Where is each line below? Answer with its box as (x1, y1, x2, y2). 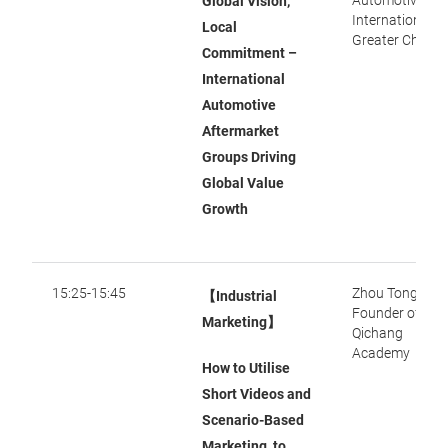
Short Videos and (202, 386, 311, 402)
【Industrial (202, 288, 277, 304)
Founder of (352, 305, 420, 321)
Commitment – (202, 45, 297, 61)
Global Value (202, 175, 284, 191)
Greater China (352, 32, 441, 48)
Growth (202, 201, 248, 217)
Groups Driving (202, 149, 296, 165)
